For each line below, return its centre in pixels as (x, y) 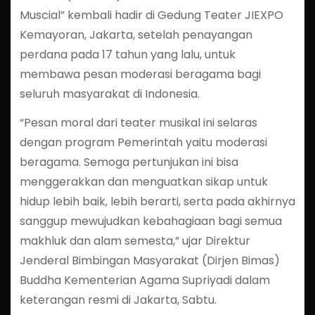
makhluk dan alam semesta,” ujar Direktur (135, 240)
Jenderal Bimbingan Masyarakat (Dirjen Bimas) (149, 260)
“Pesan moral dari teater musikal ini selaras (138, 122)
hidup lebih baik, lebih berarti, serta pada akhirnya (157, 201)
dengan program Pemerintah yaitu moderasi (143, 142)
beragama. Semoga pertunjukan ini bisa (129, 162)
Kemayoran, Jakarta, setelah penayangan (136, 34)
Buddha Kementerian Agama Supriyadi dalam (144, 280)
